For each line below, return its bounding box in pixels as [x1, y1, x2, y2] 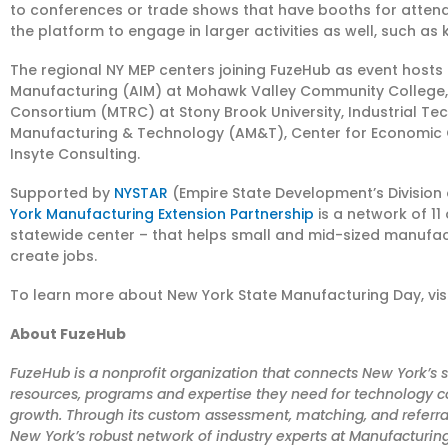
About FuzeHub [10, 323, 126, 344]
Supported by [10, 182, 114, 203]
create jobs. [10, 245, 97, 266]
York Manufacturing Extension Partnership [10, 203, 314, 224]
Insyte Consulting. [10, 143, 140, 164]
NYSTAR [114, 182, 168, 203]
